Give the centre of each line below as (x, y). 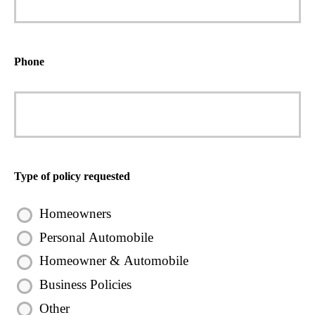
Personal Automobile (96, 237)
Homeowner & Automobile (114, 261)
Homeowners (75, 213)
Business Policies (85, 284)
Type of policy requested (72, 176)
